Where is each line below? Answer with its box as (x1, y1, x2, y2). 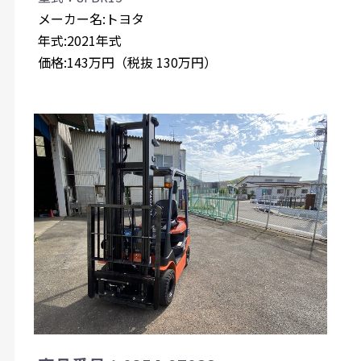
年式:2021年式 (37, 31, 122, 51)
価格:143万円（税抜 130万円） (37, 52, 217, 73)
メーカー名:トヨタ (37, 9, 144, 29)
